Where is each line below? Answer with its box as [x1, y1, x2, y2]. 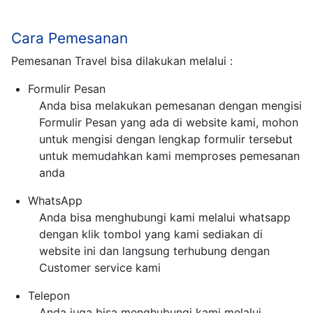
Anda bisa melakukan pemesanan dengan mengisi [39, 99, 302, 113]
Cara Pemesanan [11, 29, 128, 48]
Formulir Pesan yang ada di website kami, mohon [39, 115, 298, 130]
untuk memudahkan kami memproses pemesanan [39, 149, 300, 163]
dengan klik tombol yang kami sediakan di [39, 227, 263, 242]
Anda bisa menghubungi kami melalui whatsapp [39, 210, 291, 225]
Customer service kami [39, 261, 161, 275]
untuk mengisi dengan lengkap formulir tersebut [39, 132, 293, 147]
